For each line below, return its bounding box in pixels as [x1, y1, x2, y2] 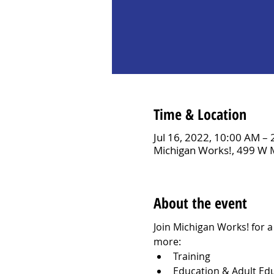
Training [172, 249, 210, 263]
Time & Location [153, 103, 246, 124]
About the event [153, 192, 247, 213]
